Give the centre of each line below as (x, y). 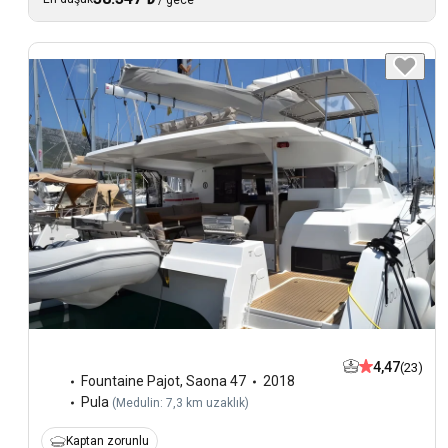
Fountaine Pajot (130, 381)
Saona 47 (216, 381)
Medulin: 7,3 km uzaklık (180, 403)
